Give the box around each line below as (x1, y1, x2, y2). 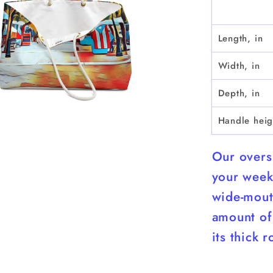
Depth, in (218, 87, 260, 101)
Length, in (218, 32, 263, 46)
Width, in (218, 59, 260, 73)
